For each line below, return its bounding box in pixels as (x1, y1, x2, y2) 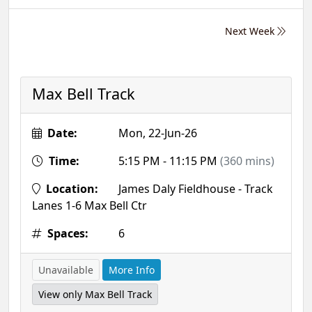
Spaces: (45, 226, 88, 242)
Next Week (225, 24, 277, 38)
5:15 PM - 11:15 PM (116, 153, 220, 169)
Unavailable (38, 263, 93, 277)
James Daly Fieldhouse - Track (116, 181, 273, 197)
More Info (109, 263, 155, 277)
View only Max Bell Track (38, 288, 152, 302)
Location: (43, 181, 98, 197)
